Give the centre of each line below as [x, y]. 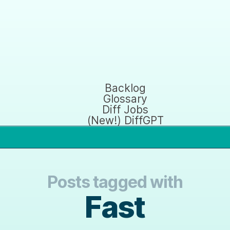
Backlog [125, 88]
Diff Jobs [125, 109]
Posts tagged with [115, 182]
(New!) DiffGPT [125, 120]
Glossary [125, 99]
